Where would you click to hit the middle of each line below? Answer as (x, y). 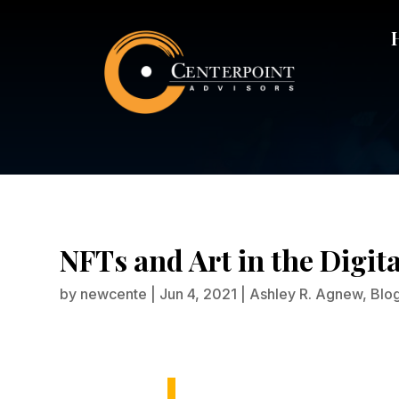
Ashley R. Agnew (306, 293)
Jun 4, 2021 (199, 293)
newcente (114, 293)
